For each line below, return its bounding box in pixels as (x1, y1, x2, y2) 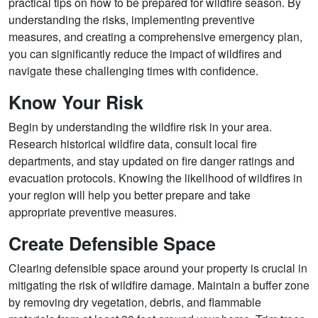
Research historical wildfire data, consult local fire (9, 136, 257, 153)
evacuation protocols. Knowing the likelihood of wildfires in (9, 170, 302, 187)
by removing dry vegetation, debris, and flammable (9, 294, 261, 311)
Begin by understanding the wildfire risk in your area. (9, 119, 272, 136)
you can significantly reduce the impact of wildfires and (9, 45, 282, 62)
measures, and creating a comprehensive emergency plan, (9, 28, 302, 45)
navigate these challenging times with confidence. (9, 62, 258, 79)
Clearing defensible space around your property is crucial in (9, 260, 307, 277)
